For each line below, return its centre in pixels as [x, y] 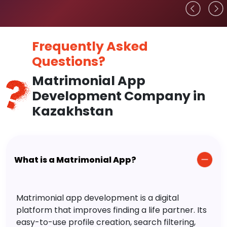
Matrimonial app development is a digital [98, 198]
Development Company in [118, 96]
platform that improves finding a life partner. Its [111, 210]
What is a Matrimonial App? [75, 160]
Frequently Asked [90, 47]
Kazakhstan [72, 111]
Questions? [68, 62]
